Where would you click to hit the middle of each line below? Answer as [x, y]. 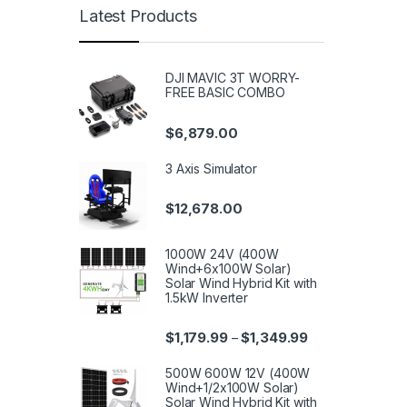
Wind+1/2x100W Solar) [233, 387]
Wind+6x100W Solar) [228, 268]
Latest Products [138, 16]
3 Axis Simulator [211, 168]
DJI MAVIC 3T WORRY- [233, 78]
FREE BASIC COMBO [225, 93]
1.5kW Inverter [207, 297]
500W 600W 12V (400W [238, 372]
